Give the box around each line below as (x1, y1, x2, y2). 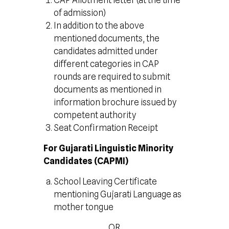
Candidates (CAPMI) (43, 156, 129, 166)
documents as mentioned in (54, 84, 162, 95)
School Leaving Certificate (54, 176, 157, 187)
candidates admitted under (54, 46, 158, 56)
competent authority (54, 110, 136, 120)
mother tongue (54, 202, 114, 212)
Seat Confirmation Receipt (54, 123, 158, 133)
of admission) (54, 8, 106, 18)
